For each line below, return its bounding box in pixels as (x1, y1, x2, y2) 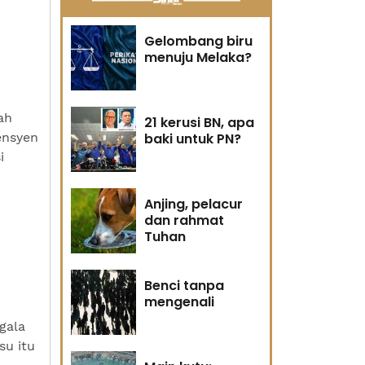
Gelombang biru (144, 32, 253, 51)
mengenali (144, 292, 214, 311)
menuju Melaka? (144, 48, 252, 67)
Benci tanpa (144, 276, 224, 295)
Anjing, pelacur (144, 195, 243, 213)
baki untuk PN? (144, 130, 241, 148)
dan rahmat (144, 211, 224, 230)
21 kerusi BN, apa (144, 113, 254, 132)
